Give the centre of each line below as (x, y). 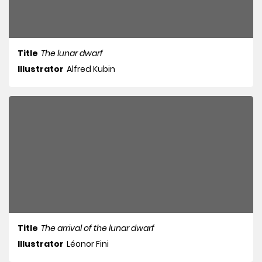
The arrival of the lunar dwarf (98, 228)
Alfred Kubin (91, 69)
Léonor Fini (88, 244)
